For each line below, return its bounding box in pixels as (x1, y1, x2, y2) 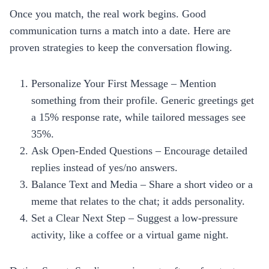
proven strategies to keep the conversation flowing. (10, 41, 232, 53)
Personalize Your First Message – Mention (31, 77, 216, 89)
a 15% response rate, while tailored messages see (31, 110, 246, 123)
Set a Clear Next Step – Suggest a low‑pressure (31, 211, 238, 224)
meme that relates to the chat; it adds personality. (31, 195, 245, 207)
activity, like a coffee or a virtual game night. (31, 228, 229, 241)
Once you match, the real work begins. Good (10, 7, 206, 20)
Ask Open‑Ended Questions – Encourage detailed (31, 144, 247, 157)
